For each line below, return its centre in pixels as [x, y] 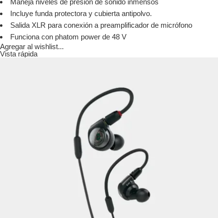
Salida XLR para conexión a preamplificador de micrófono [101, 25]
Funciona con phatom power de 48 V [68, 37]
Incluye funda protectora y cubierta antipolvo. [81, 14]
